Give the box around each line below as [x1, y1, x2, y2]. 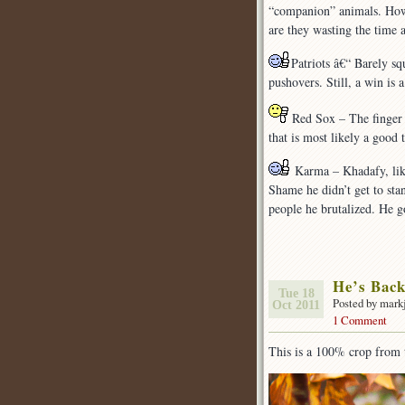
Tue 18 [278, 287, 315, 300]
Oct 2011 [272, 298, 320, 312]
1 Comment [333, 312, 387, 328]
